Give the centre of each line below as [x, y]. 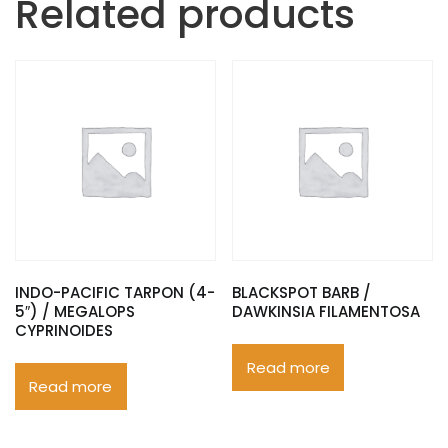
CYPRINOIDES [64, 331]
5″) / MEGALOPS [75, 312]
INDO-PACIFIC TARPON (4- [115, 293]
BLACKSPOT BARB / [302, 293]
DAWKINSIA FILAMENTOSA [326, 312]
